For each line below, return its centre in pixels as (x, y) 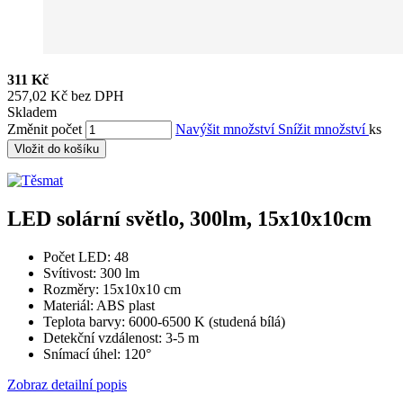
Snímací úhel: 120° (99, 354)
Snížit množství (323, 129)
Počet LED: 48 (86, 256)
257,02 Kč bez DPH (66, 95)
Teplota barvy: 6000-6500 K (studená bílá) (164, 321)
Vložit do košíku (57, 148)
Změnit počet (45, 129)
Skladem (32, 112)
